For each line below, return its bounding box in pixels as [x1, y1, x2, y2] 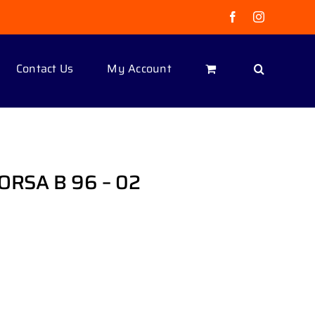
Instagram [264, 11, 309, 22]
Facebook [238, 11, 283, 22]
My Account [107, 59, 172, 77]
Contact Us [15, 59, 74, 77]
